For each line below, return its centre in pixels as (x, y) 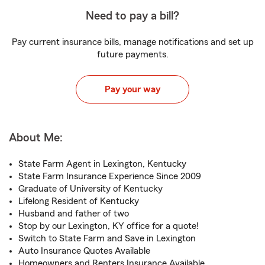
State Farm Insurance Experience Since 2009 (110, 176)
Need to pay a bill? (132, 16)
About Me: (36, 138)
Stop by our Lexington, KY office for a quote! (109, 226)
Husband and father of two (74, 214)
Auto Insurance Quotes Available (84, 251)
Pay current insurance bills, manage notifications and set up (132, 42)
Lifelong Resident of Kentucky (79, 201)
